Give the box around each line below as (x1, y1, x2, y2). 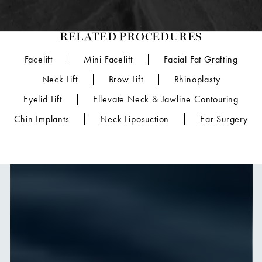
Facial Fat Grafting (164, 53, 238, 65)
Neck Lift (42, 73, 78, 85)
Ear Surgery (200, 113, 248, 125)
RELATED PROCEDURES (59, 32, 203, 44)
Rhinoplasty (174, 73, 220, 85)
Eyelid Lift (23, 93, 62, 105)
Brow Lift (108, 73, 143, 85)
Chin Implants (14, 113, 70, 125)
